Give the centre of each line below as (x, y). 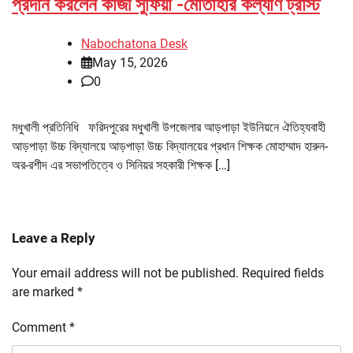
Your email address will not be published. (125, 273)
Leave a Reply (54, 238)
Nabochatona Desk (134, 43)
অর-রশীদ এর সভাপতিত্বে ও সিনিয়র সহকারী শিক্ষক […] (121, 165)
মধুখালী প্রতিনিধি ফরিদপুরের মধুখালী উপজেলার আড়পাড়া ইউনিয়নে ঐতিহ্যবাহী (169, 127)
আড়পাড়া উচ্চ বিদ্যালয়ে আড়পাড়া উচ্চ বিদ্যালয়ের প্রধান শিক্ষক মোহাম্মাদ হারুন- (170, 146)
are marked (45, 292)
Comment (41, 327)
